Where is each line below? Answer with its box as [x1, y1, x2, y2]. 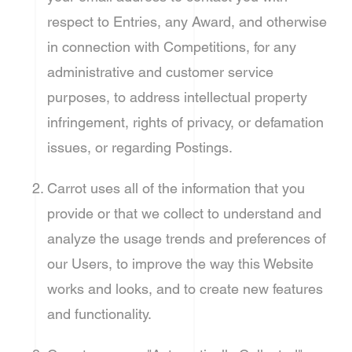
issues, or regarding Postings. [47, 139, 233, 156]
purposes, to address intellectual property [47, 89, 307, 105]
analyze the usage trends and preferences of [47, 230, 326, 247]
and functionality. [47, 306, 152, 322]
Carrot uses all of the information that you [47, 180, 305, 196]
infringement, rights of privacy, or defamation [47, 114, 324, 130]
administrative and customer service [47, 64, 273, 80]
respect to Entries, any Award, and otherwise [47, 13, 327, 30]
